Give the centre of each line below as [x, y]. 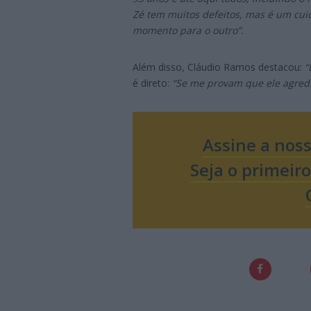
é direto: [152, 83]
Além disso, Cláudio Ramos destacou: [219, 67]
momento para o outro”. [188, 30]
